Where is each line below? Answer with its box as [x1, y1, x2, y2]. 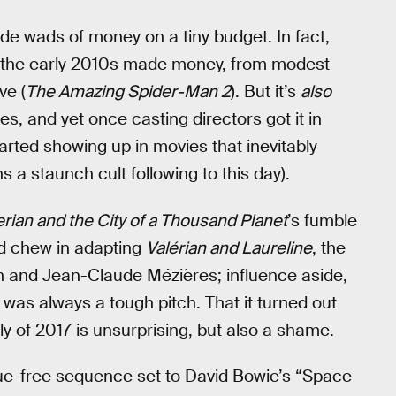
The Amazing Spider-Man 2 [26, 80, 231, 103]
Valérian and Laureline [146, 236, 312, 259]
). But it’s [231, 80, 301, 103]
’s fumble [287, 209, 357, 232]
